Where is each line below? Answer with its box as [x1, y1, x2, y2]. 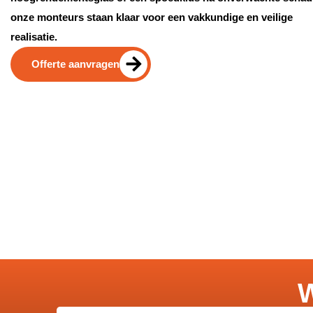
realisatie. [10, 31, 57, 43]
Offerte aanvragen [31, 58, 119, 70]
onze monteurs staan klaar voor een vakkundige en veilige [10, 11, 293, 23]
